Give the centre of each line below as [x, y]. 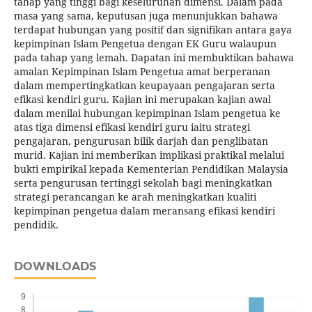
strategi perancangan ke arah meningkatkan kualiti [135, 197]
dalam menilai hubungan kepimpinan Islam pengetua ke [147, 114]
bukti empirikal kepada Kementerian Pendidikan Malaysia [151, 169]
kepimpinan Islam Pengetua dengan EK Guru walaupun [145, 44]
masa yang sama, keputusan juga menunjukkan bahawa [146, 16]
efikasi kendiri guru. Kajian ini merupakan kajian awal [142, 100]
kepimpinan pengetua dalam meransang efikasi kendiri [144, 211]
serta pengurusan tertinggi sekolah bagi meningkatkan [143, 183]
